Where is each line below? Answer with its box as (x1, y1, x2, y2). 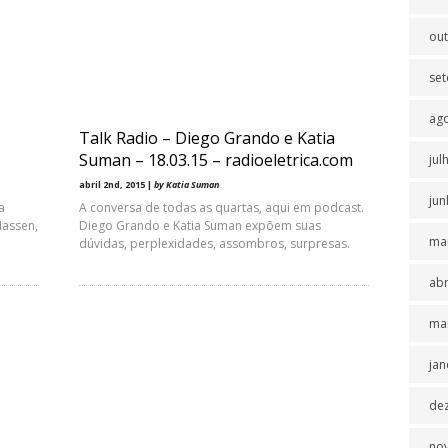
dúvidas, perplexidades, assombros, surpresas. (79, 235, 350, 252)
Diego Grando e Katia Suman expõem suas (79, 217, 321, 234)
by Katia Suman (154, 178, 219, 191)
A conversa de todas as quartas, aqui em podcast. (79, 199, 364, 216)
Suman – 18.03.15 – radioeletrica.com (79, 149, 353, 171)
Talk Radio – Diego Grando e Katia (79, 127, 335, 149)
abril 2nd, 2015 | (79, 178, 154, 191)
